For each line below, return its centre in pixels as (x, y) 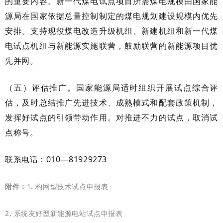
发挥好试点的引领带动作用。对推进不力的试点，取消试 (111, 117)
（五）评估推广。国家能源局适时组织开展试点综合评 (111, 87)
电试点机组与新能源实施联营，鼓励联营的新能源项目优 (111, 46)
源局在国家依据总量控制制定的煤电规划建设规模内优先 (111, 16)
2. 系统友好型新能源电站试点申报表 (64, 213)
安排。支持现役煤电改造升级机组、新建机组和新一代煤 (111, 31)
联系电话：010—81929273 (56, 159)
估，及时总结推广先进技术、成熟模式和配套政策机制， (111, 102)
